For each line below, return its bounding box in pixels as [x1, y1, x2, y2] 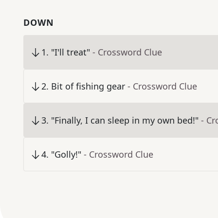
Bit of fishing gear [51, 80, 125, 92]
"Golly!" [51, 148, 81, 161]
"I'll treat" [51, 46, 90, 58]
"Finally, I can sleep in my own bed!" [51, 114, 199, 127]
